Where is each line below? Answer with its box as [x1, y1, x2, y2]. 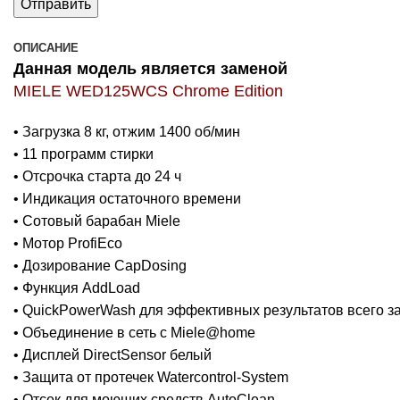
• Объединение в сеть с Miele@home [13, 324, 255, 340]
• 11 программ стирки [13, 146, 154, 162]
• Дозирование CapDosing [13, 257, 187, 273]
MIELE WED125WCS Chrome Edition [13, 81, 283, 100]
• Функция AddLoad [13, 279, 140, 296]
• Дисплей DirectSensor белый [13, 346, 212, 362]
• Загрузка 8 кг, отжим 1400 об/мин [13, 123, 240, 139]
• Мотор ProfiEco [13, 235, 122, 251]
